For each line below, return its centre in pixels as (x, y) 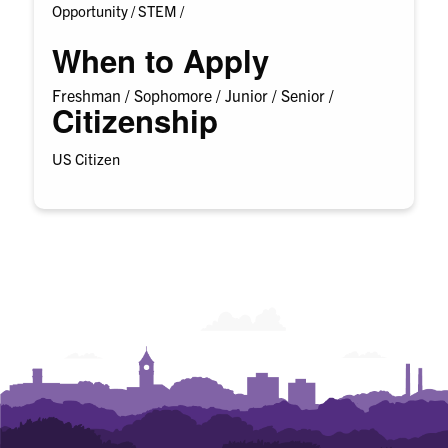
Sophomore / (180, 95)
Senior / (308, 95)
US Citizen (86, 159)
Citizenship (135, 121)
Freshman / (93, 95)
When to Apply (161, 61)
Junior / (253, 95)
